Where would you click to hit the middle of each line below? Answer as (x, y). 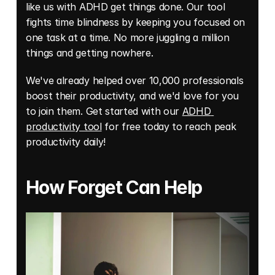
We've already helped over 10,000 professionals (135, 81)
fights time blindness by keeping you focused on (135, 22)
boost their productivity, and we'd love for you (132, 96)
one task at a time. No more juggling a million (128, 38)
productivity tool (64, 127)
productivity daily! (66, 142)
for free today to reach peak (169, 127)
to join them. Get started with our (104, 111)
